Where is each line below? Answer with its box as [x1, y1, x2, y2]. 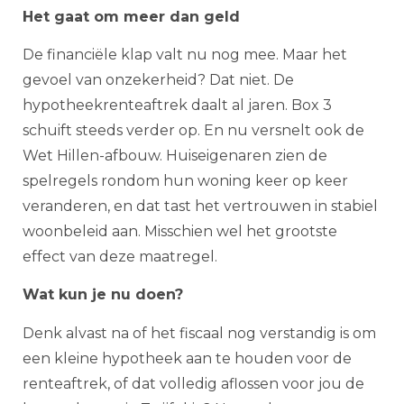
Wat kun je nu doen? [23, 286, 183, 304]
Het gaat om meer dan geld [23, 7, 240, 25]
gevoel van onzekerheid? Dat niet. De [23, 71, 294, 89]
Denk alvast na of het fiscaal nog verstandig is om [23, 324, 376, 342]
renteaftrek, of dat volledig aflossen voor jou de [23, 374, 364, 392]
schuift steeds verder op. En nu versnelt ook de [23, 122, 364, 140]
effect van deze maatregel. [23, 248, 217, 266]
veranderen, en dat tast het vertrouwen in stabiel [23, 197, 378, 216]
